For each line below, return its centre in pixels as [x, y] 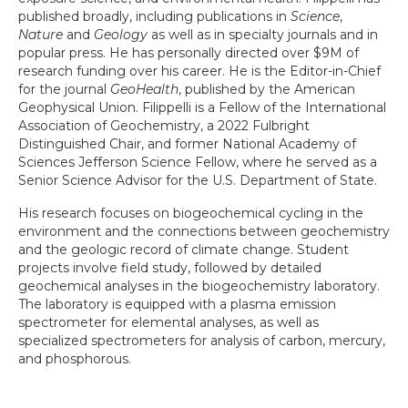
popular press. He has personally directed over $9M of [189, 53]
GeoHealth [144, 89]
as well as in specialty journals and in [263, 35]
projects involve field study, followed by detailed [170, 268]
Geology [121, 35]
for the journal [64, 89]
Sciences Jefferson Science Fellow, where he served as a [198, 162]
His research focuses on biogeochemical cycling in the [191, 213]
